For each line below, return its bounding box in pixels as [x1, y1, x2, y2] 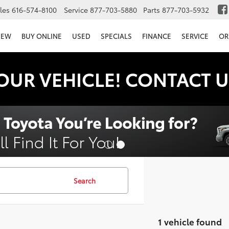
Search [73, 176, 96, 185]
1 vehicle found [157, 215, 222, 227]
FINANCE [142, 31, 171, 41]
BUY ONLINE [21, 31, 62, 41]
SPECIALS [101, 31, 132, 41]
